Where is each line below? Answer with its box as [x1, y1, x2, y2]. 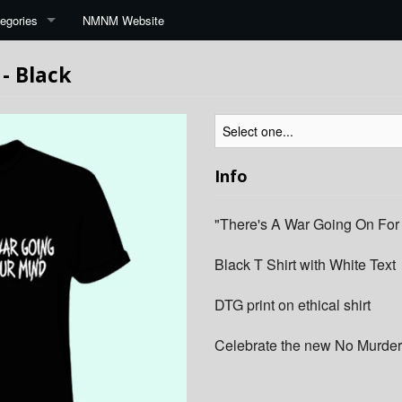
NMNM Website [83, 12, 164, 29]
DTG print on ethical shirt [214, 294, 371, 316]
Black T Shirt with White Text [214, 254, 396, 275]
